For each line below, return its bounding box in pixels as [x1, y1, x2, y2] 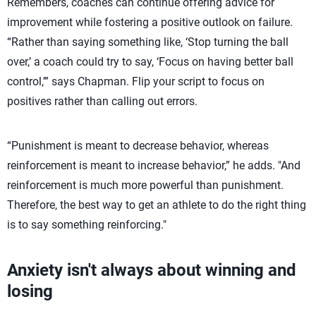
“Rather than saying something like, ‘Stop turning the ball [7, 35, 288, 49]
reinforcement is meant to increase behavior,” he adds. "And [7, 159, 300, 172]
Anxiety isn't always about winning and [7, 260, 296, 280]
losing [7, 281, 53, 301]
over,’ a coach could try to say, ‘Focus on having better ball [7, 55, 293, 68]
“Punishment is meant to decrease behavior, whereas [7, 139, 269, 152]
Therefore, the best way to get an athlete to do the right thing [7, 198, 306, 212]
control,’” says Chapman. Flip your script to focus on [7, 75, 265, 88]
